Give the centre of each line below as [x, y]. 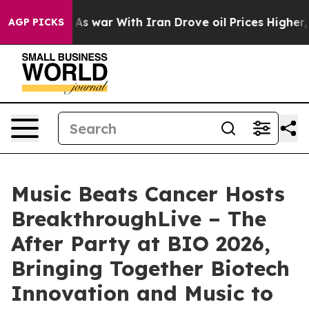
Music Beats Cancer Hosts [148, 194]
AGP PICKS [36, 22]
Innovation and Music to [142, 293]
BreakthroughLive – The [139, 219]
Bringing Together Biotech [150, 268]
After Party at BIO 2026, [141, 243]
